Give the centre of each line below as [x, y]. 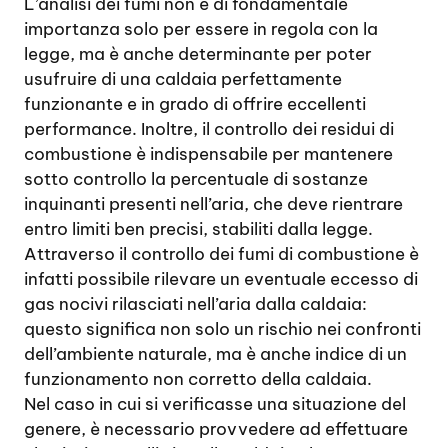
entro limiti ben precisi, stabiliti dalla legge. [198, 229]
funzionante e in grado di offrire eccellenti [195, 104]
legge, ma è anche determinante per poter [198, 54]
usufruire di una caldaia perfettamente [183, 79]
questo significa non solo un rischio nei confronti [222, 329]
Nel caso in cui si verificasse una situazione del [215, 404]
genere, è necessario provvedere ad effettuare [216, 429]
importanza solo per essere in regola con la [201, 29]
